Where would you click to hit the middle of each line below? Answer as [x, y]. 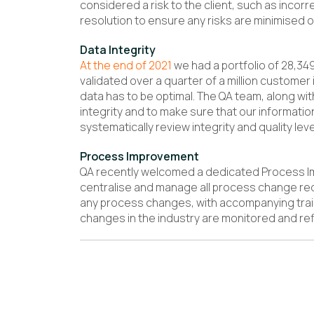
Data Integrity [118, 49]
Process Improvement [139, 156]
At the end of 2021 [126, 65]
